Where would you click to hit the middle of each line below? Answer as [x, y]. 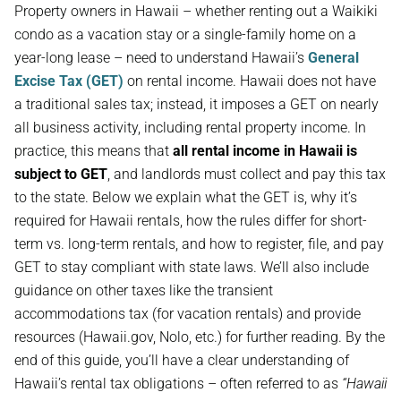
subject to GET [61, 174]
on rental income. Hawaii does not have [250, 81]
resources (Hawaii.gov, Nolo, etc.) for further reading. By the [200, 337]
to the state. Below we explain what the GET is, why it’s [186, 197]
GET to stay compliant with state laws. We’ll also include [192, 267]
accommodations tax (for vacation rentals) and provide [188, 314]
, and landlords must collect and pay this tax [247, 174]
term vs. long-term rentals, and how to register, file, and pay [199, 244]
